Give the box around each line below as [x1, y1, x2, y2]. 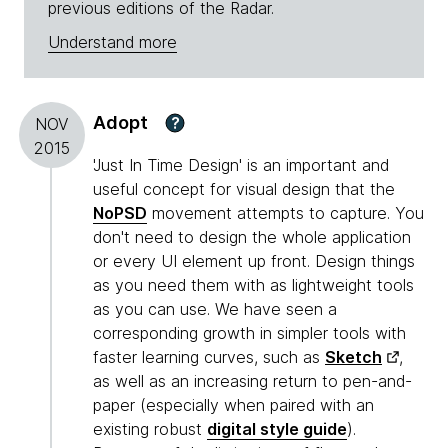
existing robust [93, 419, 207, 440]
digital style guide [207, 419, 347, 440]
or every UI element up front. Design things [93, 251, 415, 272]
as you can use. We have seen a [93, 299, 337, 320]
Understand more [48, 32, 177, 53]
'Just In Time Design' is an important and [93, 155, 389, 176]
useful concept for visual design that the [93, 179, 395, 200]
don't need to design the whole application [93, 227, 411, 248]
